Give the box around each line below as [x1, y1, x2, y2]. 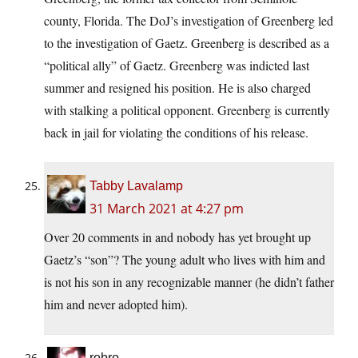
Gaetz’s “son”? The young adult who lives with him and [44, 251, 325, 268]
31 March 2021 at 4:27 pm [89, 200, 244, 218]
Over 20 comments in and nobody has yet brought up [44, 229, 311, 246]
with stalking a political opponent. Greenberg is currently [44, 101, 330, 119]
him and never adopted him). [44, 296, 188, 313]
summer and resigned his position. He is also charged [44, 79, 311, 97]
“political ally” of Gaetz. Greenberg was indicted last [44, 57, 309, 74]
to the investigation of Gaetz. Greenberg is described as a [44, 34, 329, 52]
